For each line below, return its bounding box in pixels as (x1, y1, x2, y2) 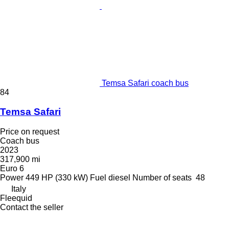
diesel (108, 173, 130, 182)
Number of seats (132, 173, 192, 182)
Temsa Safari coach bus (102, 78, 189, 87)
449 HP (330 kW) (26, 173, 88, 182)
